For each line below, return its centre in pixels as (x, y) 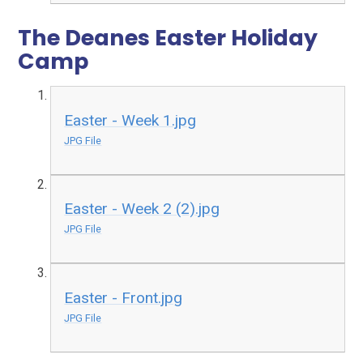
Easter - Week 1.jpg (130, 120)
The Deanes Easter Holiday (168, 38)
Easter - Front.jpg (124, 298)
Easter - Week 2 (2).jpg (142, 209)
